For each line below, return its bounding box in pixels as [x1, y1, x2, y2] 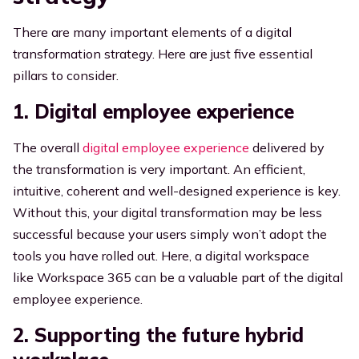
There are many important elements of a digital [13, 24, 292, 40]
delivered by [252, 139, 325, 155]
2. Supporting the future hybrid [13, 323, 304, 347]
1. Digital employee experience [13, 99, 294, 123]
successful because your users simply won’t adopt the [13, 226, 327, 242]
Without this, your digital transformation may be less [13, 204, 322, 220]
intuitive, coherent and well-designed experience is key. [13, 183, 341, 199]
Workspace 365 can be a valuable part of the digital [37, 269, 343, 285]
